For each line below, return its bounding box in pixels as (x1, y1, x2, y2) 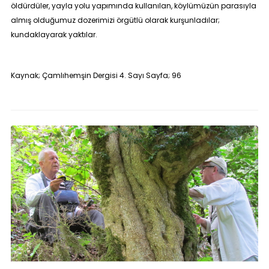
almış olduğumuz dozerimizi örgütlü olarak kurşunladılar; (10, 15, 220, 25)
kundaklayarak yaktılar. (10, 29, 97, 40)
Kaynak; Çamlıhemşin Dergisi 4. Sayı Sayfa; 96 (10, 70, 181, 80)
